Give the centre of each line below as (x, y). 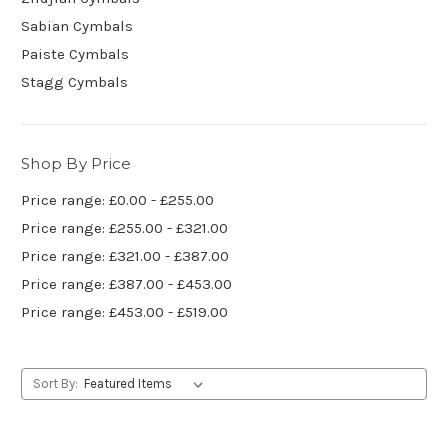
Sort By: (55, 383)
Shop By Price (76, 163)
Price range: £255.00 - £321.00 (124, 227)
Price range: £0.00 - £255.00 (117, 199)
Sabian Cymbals (77, 25)
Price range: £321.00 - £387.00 (125, 255)
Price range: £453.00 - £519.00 (124, 311)
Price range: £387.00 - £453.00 (126, 283)
